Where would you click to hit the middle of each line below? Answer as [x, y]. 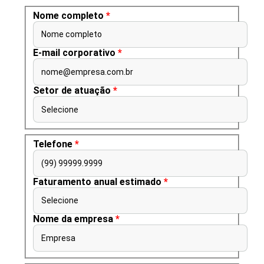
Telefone [53, 144]
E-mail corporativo [74, 53]
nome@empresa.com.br [87, 72]
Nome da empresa [73, 219]
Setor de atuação [72, 90]
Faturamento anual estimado [97, 181]
